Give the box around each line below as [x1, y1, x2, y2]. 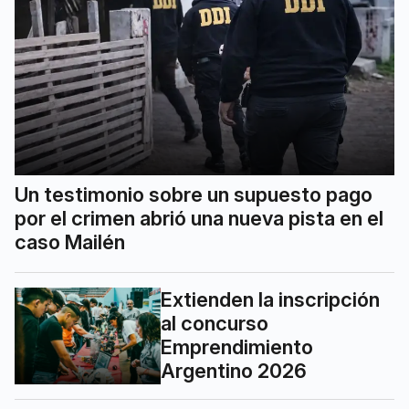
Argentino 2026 [161, 358, 307, 383]
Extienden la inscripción [161, 287, 380, 311]
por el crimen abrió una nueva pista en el [15, 205, 383, 230]
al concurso [161, 310, 268, 335]
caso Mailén [15, 229, 125, 254]
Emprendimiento [161, 334, 313, 359]
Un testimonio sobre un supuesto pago [15, 182, 372, 206]
